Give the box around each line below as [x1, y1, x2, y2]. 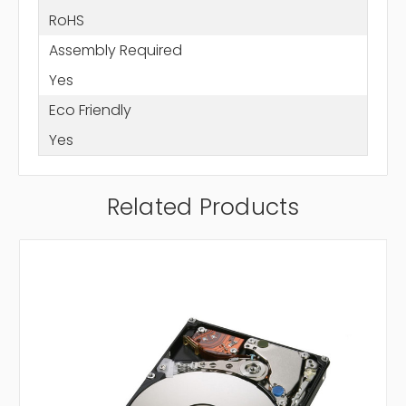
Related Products [106, 191, 300, 224]
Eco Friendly [48, 99, 131, 121]
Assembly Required [48, 39, 182, 61]
